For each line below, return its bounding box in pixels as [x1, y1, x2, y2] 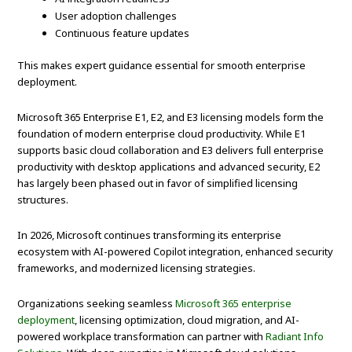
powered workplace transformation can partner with [17, 329, 266, 344]
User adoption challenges [55, 9, 178, 24]
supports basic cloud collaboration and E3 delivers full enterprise [17, 143, 324, 158]
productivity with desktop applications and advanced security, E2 [17, 159, 321, 174]
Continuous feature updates [55, 26, 190, 41]
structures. [17, 192, 69, 207]
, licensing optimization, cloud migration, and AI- [75, 313, 300, 328]
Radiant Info [266, 329, 324, 344]
